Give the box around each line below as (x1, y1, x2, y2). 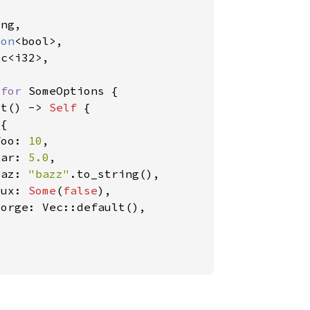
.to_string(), (70, 167, 160, 181)
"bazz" (28, 167, 70, 181)
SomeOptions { (28, 84, 118, 98)
